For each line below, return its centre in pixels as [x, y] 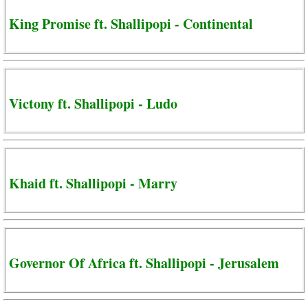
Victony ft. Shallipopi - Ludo [93, 103]
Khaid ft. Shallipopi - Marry [93, 183]
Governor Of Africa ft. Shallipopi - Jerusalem [144, 263]
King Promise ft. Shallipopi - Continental [131, 23]
